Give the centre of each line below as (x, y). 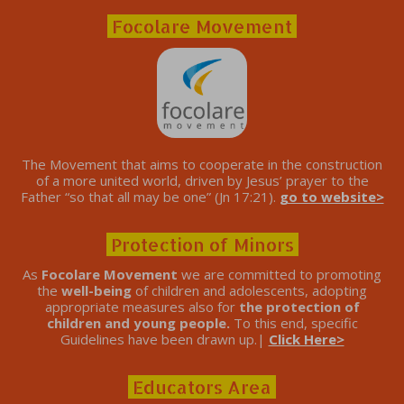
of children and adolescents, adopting (249, 291)
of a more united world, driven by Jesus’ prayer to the (202, 181)
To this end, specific (295, 323)
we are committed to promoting (281, 275)
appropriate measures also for (142, 307)
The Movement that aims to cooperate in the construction (202, 165)
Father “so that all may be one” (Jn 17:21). (150, 197)
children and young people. (140, 323)
